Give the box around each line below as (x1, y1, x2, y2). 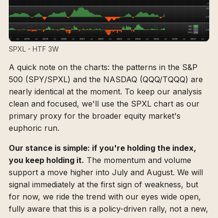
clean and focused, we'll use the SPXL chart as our (9, 99, 200, 109)
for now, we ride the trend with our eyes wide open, (9, 192, 201, 202)
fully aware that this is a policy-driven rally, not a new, (9, 204, 208, 214)
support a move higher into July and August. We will (9, 167, 203, 178)
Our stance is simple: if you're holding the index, (9, 143, 196, 153)
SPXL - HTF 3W (9, 45, 59, 54)
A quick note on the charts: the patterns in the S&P (9, 62, 198, 73)
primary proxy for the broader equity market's (9, 111, 181, 121)
